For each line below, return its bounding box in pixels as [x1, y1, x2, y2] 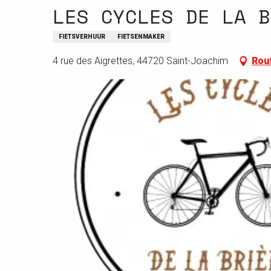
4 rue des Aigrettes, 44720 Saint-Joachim [53, 54, 228, 67]
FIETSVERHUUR [59, 33, 105, 40]
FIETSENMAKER [117, 33, 165, 40]
